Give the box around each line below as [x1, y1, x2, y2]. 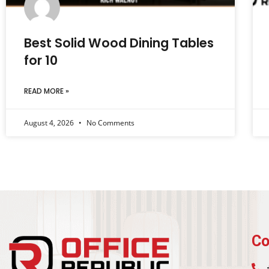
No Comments [85, 118, 134, 128]
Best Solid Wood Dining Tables [24, 34, 214, 52]
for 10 [24, 52, 58, 70]
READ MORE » [24, 86, 69, 97]
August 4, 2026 [24, 118, 76, 128]
